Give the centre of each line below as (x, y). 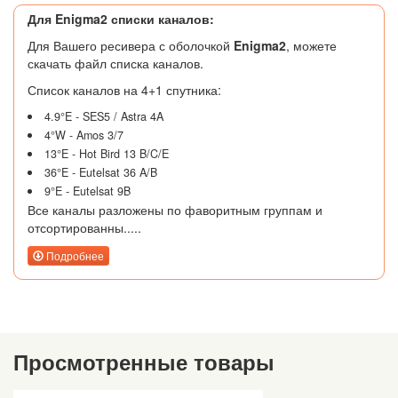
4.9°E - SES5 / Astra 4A (103, 116)
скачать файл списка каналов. (115, 63)
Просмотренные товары (144, 362)
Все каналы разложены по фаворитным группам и (175, 209)
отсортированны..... (84, 227)
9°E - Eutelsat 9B (87, 191)
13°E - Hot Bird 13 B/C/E (106, 153)
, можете (311, 45)
